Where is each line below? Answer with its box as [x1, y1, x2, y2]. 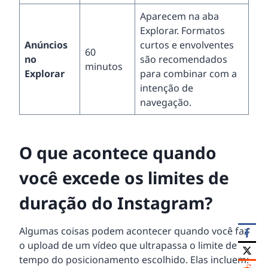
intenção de [140, 81, 193, 95]
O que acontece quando [19, 141, 217, 164]
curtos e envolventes [140, 38, 234, 51]
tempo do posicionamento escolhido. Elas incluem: [19, 252, 249, 266]
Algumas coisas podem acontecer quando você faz [19, 224, 249, 237]
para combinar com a [140, 66, 237, 80]
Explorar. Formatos [140, 23, 225, 37]
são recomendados [140, 52, 227, 66]
